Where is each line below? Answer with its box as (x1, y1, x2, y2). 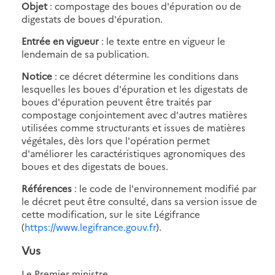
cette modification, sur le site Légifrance (21, 207, 200, 220)
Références (21, 181, 74, 195)
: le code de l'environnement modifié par (74, 181, 257, 195)
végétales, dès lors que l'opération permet (21, 133, 210, 147)
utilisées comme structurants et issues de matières (21, 120, 246, 134)
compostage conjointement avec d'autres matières (21, 107, 247, 121)
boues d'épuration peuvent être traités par (21, 95, 212, 108)
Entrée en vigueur (21, 34, 99, 47)
